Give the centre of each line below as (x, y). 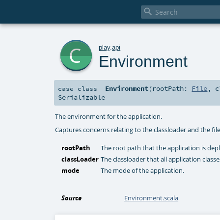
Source (72, 198)
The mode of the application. (143, 171)
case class (78, 89)
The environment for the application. (109, 116)
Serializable (82, 97)
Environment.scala (151, 198)
